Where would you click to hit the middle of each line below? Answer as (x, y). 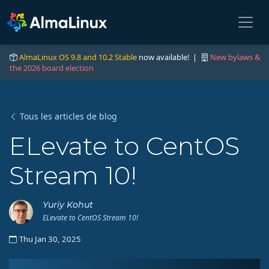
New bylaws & (235, 57)
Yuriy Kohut (68, 205)
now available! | (169, 57)
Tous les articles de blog (68, 116)
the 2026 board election (52, 68)
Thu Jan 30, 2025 (50, 239)
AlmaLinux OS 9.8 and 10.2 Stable (78, 57)
